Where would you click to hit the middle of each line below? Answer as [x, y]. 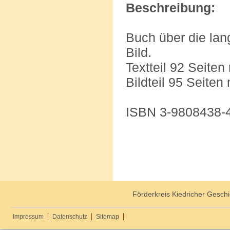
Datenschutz [70, 217]
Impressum [28, 217]
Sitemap [108, 217]
